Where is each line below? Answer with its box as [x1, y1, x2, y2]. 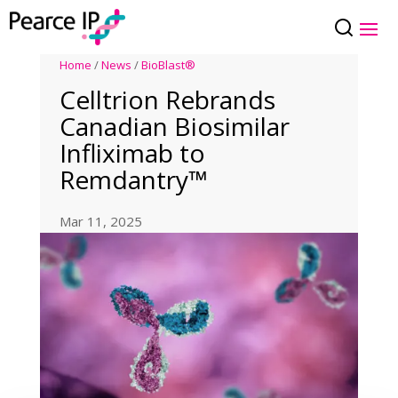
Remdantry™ [60, 163, 208, 197]
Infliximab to [60, 136, 206, 171]
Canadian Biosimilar [60, 109, 291, 144]
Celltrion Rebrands [60, 83, 276, 117]
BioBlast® [141, 57, 196, 74]
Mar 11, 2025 [60, 212, 143, 231]
